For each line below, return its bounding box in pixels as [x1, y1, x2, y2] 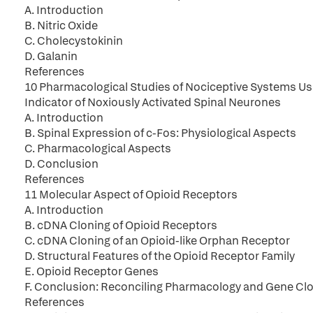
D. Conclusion [24, 156, 99, 171]
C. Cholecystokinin [24, 34, 123, 48]
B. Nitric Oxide [24, 18, 98, 33]
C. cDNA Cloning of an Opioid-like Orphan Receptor [24, 233, 290, 248]
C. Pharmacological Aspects [24, 141, 171, 156]
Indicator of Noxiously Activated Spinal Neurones [24, 95, 281, 110]
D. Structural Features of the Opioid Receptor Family [24, 249, 295, 263]
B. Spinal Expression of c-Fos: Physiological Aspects [24, 126, 296, 140]
